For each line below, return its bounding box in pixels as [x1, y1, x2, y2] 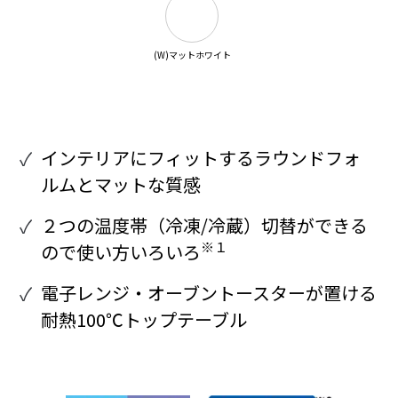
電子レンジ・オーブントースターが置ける [41, 279, 378, 306]
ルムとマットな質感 [41, 171, 202, 197]
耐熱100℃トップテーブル [41, 306, 248, 332]
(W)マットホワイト [153, 47, 231, 61]
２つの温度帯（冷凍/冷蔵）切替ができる [41, 211, 369, 238]
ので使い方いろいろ [41, 238, 202, 265]
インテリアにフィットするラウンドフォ [41, 144, 362, 171]
